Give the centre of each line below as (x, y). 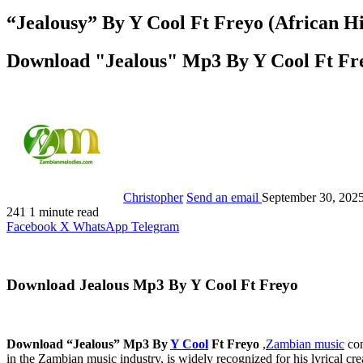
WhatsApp (100, 226)
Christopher (153, 197)
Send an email (222, 197)
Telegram (155, 226)
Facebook (32, 226)
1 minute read (64, 211)
